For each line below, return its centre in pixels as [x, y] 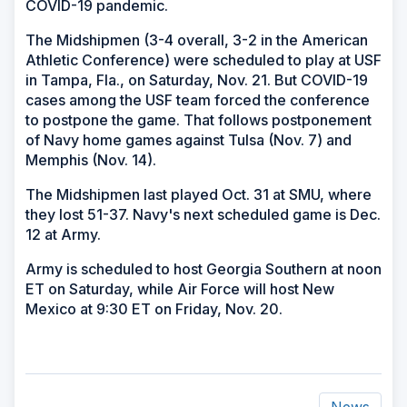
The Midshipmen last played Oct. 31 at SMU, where [199, 194]
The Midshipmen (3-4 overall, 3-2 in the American [197, 40]
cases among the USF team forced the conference [198, 99]
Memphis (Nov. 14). [91, 159]
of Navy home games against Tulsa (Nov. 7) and [189, 139]
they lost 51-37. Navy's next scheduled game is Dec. [203, 214]
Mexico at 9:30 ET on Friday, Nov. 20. [154, 308]
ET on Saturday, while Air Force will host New [180, 288]
